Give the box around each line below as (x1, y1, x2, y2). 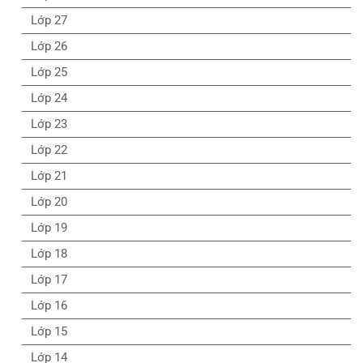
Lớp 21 (31, 168, 67, 183)
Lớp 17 (31, 271, 67, 287)
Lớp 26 (31, 38, 67, 53)
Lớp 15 (31, 323, 67, 339)
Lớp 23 (31, 116, 67, 131)
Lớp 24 (31, 90, 67, 105)
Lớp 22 (31, 142, 67, 157)
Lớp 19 (31, 220, 67, 235)
